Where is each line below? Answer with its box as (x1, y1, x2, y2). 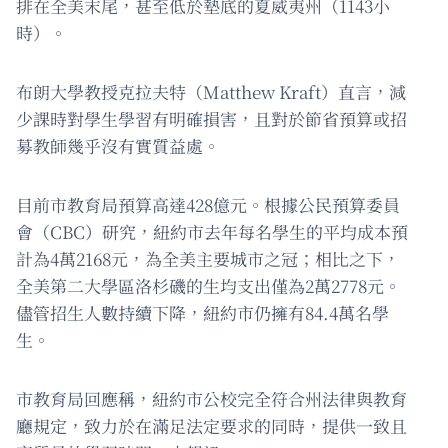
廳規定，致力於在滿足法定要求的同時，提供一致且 (16, 412, 407, 438)
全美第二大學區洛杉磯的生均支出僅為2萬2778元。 (16, 272, 401, 298)
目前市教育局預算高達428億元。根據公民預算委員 (16, 191, 400, 217)
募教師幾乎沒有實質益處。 (16, 132, 220, 158)
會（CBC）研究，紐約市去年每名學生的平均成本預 (16, 218, 408, 244)
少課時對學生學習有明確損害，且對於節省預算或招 (16, 105, 407, 131)
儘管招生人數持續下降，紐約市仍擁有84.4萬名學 (16, 299, 389, 325)
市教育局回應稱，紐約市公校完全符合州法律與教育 (16, 385, 407, 411)
